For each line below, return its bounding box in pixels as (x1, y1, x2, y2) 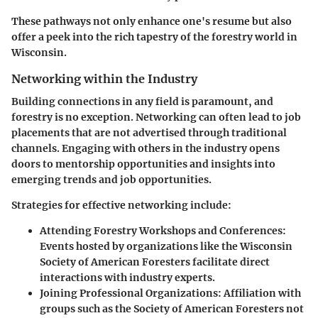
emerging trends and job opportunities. (11, 173, 212, 187)
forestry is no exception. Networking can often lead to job (11, 111, 301, 124)
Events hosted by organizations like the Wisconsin (40, 240, 292, 253)
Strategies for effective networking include (11, 199, 228, 212)
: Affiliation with (218, 287, 301, 300)
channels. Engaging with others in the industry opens (11, 142, 280, 155)
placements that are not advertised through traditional (11, 126, 287, 140)
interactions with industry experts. (40, 271, 215, 285)
